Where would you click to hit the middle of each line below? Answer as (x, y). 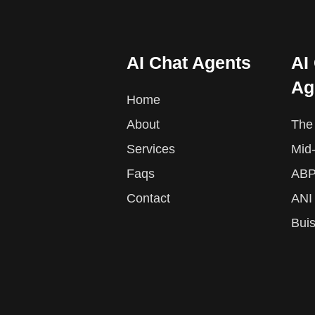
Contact (148, 199)
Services (151, 149)
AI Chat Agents (189, 63)
